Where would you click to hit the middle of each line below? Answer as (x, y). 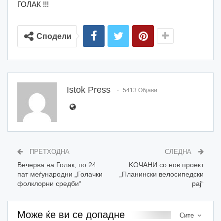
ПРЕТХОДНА (49, 151)
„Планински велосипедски (162, 174)
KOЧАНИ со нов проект (166, 165)
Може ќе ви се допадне (71, 214)
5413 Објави (140, 91)
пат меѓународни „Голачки (60, 174)
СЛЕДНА (179, 151)
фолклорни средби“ (49, 183)
